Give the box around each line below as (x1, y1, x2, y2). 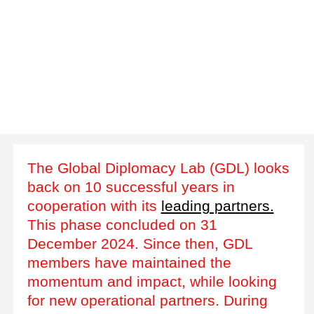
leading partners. (161, 197, 274, 214)
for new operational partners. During (27, 292, 268, 308)
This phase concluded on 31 (27, 216, 217, 233)
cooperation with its (27, 197, 161, 214)
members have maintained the (27, 254, 231, 271)
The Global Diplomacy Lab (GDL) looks (27, 159, 289, 176)
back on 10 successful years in (27, 178, 235, 195)
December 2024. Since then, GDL (27, 235, 252, 252)
